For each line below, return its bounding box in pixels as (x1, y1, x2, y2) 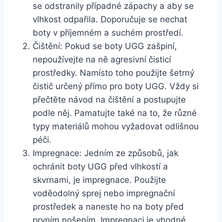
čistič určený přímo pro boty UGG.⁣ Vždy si (33, 81, 199, 92)
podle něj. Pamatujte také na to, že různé (33, 108, 197, 118)
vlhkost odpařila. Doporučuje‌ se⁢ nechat (33, 14, 187, 25)
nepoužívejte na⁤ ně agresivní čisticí (33, 55, 171, 65)
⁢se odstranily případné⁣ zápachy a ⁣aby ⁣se (33, 1, 194, 11)
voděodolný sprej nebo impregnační (33, 188, 175, 199)
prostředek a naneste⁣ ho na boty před (33, 202, 184, 212)
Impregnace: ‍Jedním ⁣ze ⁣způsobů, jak (33, 148, 178, 159)
